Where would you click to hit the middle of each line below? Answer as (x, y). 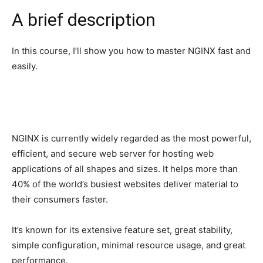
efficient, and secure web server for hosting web (113, 153)
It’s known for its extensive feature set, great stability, (122, 230)
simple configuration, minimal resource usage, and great (129, 245)
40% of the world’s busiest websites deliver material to (125, 184)
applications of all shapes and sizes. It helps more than (125, 168)
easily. (25, 66)
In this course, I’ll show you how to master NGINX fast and (131, 50)
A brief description (84, 19)
